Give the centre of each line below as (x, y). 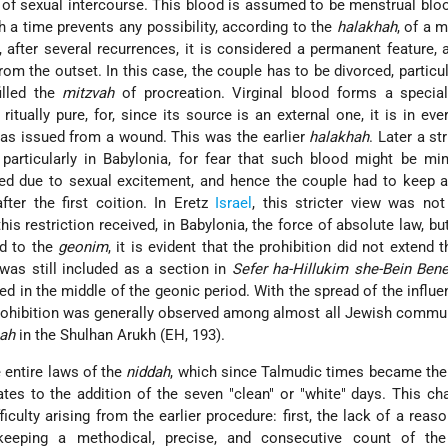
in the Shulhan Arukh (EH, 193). (120, 335)
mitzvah (88, 93)
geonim (83, 247)
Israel (234, 203)
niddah (148, 372)
